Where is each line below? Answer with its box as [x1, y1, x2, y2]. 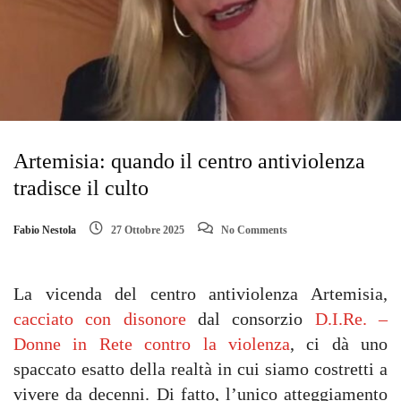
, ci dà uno [289, 333, 388, 354]
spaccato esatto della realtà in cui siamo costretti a [13, 358, 388, 379]
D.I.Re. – [314, 308, 388, 328]
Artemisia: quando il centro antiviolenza [13, 149, 365, 173]
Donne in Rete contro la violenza [13, 333, 290, 354]
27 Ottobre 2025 [108, 223, 184, 236]
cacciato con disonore [13, 308, 186, 328]
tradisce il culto [13, 175, 149, 200]
